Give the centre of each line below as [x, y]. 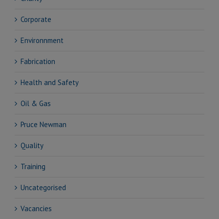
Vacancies [36, 208]
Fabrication [38, 61]
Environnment [42, 40]
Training [33, 166]
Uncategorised [43, 187]
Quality [32, 145]
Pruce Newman [44, 124]
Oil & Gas [36, 103]
